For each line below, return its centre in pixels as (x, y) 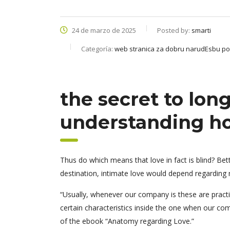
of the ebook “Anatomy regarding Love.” (127, 221)
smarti (201, 30)
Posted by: (174, 30)
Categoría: (98, 49)
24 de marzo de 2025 (103, 30)
